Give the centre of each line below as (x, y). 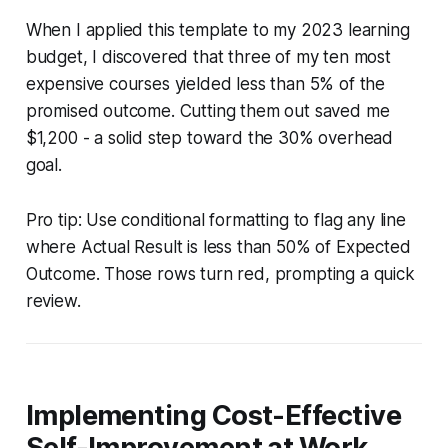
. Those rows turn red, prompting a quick (255, 273)
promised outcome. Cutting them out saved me (207, 110)
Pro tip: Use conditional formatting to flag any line (215, 219)
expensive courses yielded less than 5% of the (205, 83)
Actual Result (131, 246)
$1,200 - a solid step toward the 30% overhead (209, 137)
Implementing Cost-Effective (213, 415)
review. (53, 300)
